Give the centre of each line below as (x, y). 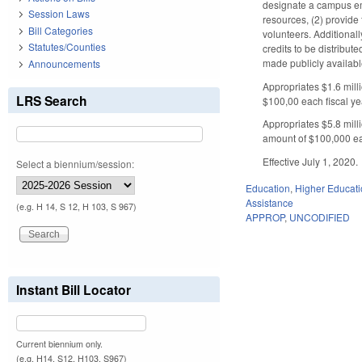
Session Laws (59, 14)
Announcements (64, 63)
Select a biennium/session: (75, 163)
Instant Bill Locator (74, 289)
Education (268, 187)
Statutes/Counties (67, 47)
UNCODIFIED (320, 217)
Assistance (270, 202)
